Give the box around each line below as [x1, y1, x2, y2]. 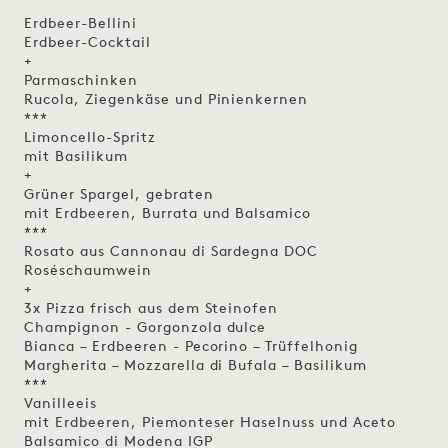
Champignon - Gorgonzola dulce [24, 317, 267, 335]
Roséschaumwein [24, 260, 152, 278]
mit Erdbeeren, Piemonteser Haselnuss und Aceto [24, 412, 397, 430]
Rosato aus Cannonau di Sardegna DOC [24, 241, 319, 259]
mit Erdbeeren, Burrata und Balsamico [24, 203, 312, 221]
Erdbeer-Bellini [24, 13, 137, 31]
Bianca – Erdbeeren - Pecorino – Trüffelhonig [24, 336, 359, 354]
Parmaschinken [24, 70, 138, 88]
